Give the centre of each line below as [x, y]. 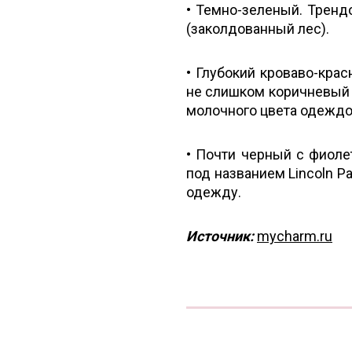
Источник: [220, 236]
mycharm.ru [295, 236]
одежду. [214, 192]
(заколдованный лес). [258, 29]
